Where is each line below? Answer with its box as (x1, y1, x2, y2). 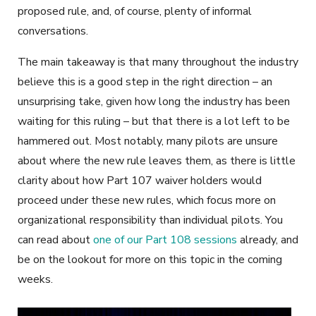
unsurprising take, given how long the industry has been (18, 94, 290, 110)
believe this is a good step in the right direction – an (18, 74, 272, 90)
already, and (237, 232, 298, 248)
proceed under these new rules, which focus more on (18, 193, 276, 209)
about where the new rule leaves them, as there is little (18, 153, 296, 169)
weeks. (18, 272, 53, 288)
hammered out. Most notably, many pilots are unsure (18, 133, 278, 150)
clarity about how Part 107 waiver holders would (18, 173, 262, 189)
